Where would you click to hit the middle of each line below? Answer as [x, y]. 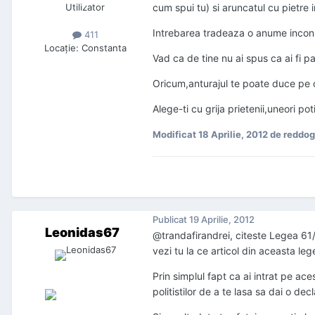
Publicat [171, 219]
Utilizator [85, 7]
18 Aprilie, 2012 [233, 135]
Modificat [175, 135]
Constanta [104, 48]
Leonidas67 [82, 233]
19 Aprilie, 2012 [222, 219]
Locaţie [60, 48]
